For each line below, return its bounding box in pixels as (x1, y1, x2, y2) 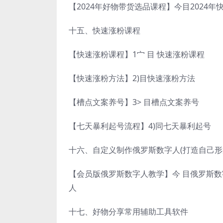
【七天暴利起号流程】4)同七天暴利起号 (69, 120, 211, 131)
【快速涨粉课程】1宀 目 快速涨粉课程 (69, 48, 205, 60)
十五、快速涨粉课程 (69, 24, 140, 36)
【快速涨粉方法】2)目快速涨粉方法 (69, 72, 195, 84)
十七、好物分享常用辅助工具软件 (69, 206, 188, 217)
